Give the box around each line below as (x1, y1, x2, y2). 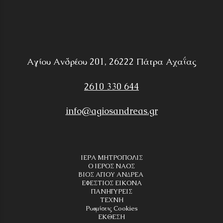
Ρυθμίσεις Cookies (85, 204, 138, 213)
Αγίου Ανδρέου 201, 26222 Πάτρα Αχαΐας (26, 55, 197, 67)
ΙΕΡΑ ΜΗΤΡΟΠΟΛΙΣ (80, 153, 143, 162)
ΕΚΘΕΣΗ (98, 213, 125, 222)
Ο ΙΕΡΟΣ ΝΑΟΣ (88, 162, 135, 171)
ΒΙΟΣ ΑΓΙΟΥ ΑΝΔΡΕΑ (78, 170, 145, 179)
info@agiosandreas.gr (65, 105, 158, 117)
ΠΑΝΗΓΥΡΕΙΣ (91, 187, 132, 196)
